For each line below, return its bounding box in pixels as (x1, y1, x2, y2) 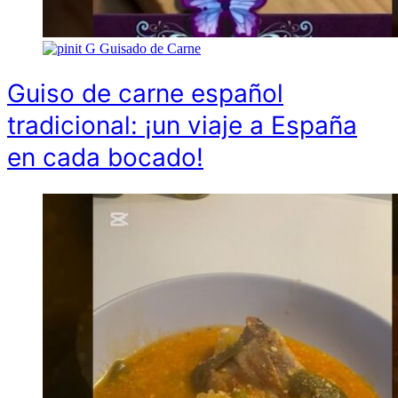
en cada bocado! (7, 141, 203, 172)
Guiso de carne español (7, 77, 283, 108)
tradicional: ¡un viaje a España (7, 109, 357, 140)
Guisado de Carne (99, 40, 201, 56)
